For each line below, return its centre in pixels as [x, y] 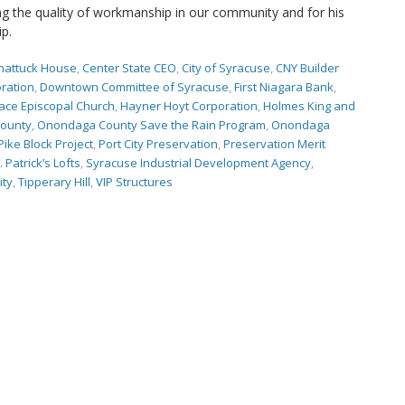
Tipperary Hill [54, 182]
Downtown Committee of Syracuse [134, 87]
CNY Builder [307, 68]
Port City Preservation [158, 144]
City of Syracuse [226, 68]
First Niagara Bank [284, 87]
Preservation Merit [274, 144]
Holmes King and [309, 106]
